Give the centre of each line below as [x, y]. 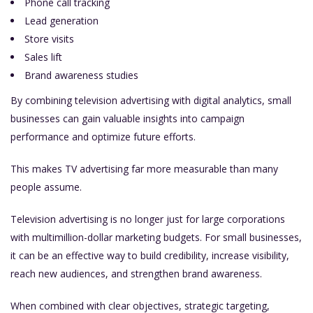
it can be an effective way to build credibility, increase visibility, [150, 256]
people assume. [46, 187]
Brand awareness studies [81, 75]
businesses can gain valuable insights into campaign [128, 119]
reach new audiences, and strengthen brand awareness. [136, 274]
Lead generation [61, 21]
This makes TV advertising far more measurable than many [144, 169]
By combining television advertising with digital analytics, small [151, 101]
